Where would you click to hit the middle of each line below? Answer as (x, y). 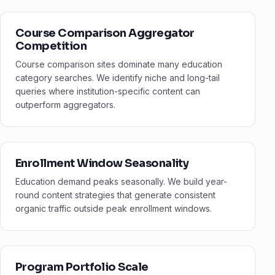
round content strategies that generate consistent (115, 195)
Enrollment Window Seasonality (102, 164)
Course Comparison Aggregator (105, 33)
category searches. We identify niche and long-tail (118, 78)
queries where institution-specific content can (108, 91)
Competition (51, 46)
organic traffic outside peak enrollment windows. (114, 209)
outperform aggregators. (65, 105)
